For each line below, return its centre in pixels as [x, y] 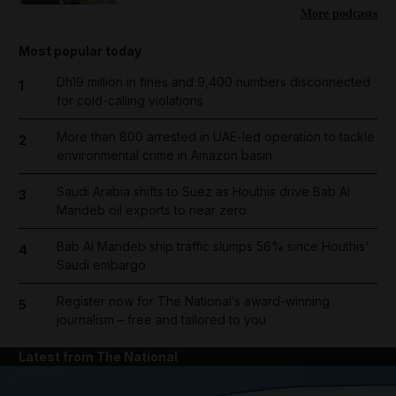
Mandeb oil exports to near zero [151, 210]
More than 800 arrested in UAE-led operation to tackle [215, 137]
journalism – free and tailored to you [161, 320]
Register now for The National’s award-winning [193, 301]
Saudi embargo [101, 265]
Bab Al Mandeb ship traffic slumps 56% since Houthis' [213, 247]
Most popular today [80, 51]
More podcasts [339, 14]
